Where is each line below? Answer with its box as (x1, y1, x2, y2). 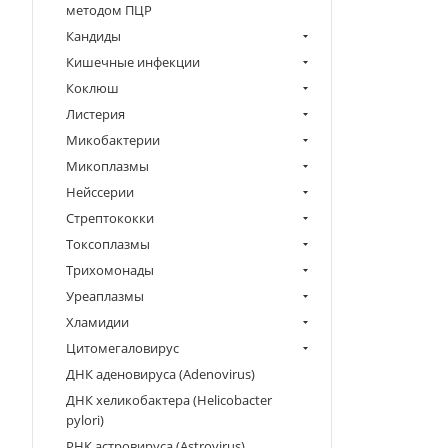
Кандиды (66, 27, 121, 45)
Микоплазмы (66, 157, 149, 175)
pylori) (66, 411, 104, 429)
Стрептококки (66, 209, 154, 227)
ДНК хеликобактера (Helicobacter (66, 391, 272, 409)
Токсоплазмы (66, 235, 150, 253)
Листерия (66, 105, 125, 123)
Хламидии (66, 313, 129, 331)
